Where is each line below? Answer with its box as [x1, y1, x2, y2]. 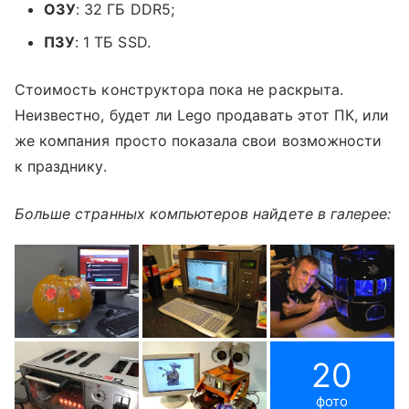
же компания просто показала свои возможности [15, 131, 383, 150]
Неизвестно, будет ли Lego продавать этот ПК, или [15, 105, 390, 124]
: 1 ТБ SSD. [75, 32, 151, 51]
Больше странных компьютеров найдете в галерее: [15, 204, 392, 223]
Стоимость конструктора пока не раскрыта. [15, 79, 343, 99]
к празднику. [15, 156, 107, 175]
